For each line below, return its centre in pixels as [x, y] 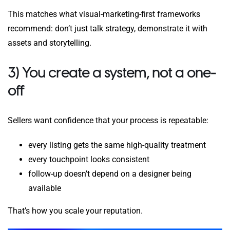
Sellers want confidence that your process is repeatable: [108, 121]
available [45, 188]
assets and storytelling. [50, 43]
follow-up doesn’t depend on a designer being [110, 174]
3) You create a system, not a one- [112, 73]
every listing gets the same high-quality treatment [117, 145]
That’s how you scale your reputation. [76, 211]
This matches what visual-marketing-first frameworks [104, 14]
